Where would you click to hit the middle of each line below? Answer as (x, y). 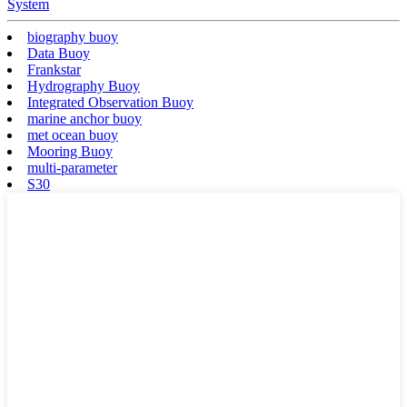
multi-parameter (72, 168)
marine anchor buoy (84, 119)
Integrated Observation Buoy (110, 103)
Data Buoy (59, 54)
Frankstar (54, 70)
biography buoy (73, 37)
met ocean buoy (73, 135)
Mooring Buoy (70, 152)
